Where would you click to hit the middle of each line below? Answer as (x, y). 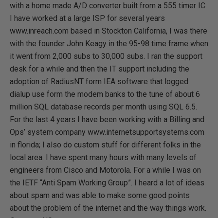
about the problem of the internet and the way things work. (108, 208)
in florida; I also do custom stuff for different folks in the (105, 145)
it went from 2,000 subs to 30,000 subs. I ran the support (106, 56)
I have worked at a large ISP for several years (87, 18)
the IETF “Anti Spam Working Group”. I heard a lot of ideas (107, 183)
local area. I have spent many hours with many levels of (103, 157)
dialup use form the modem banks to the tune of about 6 (105, 94)
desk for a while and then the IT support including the (100, 69)
